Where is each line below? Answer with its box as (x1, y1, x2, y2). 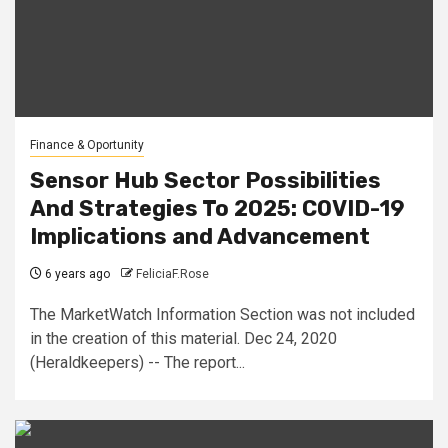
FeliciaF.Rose (136, 266, 209, 281)
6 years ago (42, 266, 110, 281)
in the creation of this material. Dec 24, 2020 (30, 328, 337, 348)
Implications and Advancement (30, 222, 370, 250)
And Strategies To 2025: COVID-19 (30, 194, 405, 222)
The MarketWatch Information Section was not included (30, 304, 415, 324)
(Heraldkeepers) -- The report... (30, 352, 245, 372)
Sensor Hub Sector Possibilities (30, 166, 381, 194)
